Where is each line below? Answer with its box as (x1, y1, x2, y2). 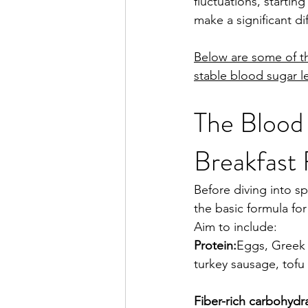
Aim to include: (194, 219, 277, 234)
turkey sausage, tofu (194, 256, 305, 272)
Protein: (194, 238, 236, 253)
